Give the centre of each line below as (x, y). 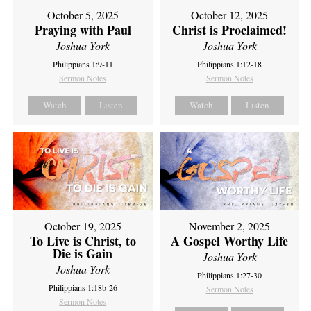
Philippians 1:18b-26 (83, 288)
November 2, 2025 (230, 226)
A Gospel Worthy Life (230, 241)
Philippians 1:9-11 (83, 64)
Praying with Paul (83, 30)
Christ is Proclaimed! (230, 30)
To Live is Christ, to (83, 241)
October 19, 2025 (83, 226)
